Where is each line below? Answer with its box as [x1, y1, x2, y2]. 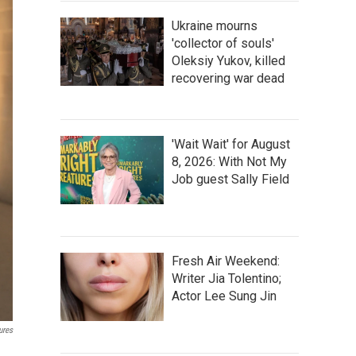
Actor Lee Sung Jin [172, 288, 277, 304]
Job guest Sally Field [172, 171, 289, 187]
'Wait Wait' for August [172, 136, 290, 152]
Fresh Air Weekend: [172, 253, 280, 269]
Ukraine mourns [172, 17, 257, 33]
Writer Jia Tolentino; [172, 270, 281, 286]
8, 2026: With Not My [172, 153, 287, 169]
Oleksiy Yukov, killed [172, 52, 285, 68]
